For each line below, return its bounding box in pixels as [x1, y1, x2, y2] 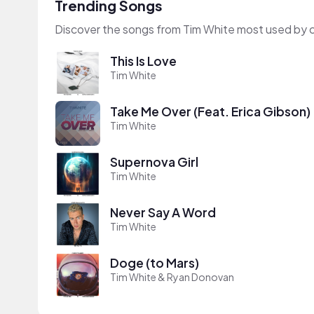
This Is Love [110, 53, 177, 69]
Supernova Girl [110, 153, 198, 170]
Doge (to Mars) [110, 254, 199, 271]
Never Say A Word [110, 204, 216, 220]
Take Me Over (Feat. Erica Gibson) [110, 103, 310, 119]
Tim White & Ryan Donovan [110, 270, 234, 283]
